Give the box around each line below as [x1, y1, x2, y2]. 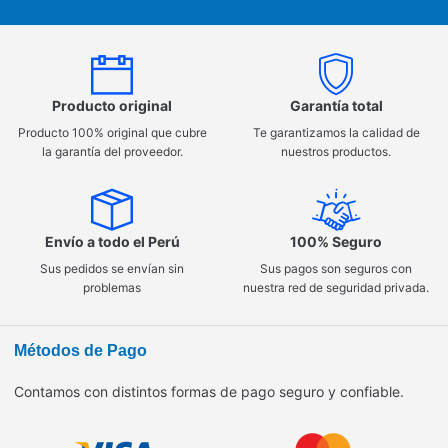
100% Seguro [290, 233, 382, 251]
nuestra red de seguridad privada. [243, 280, 429, 296]
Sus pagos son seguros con [260, 261, 412, 277]
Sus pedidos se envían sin [40, 261, 184, 277]
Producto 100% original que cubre [17, 125, 207, 141]
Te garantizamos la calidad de [252, 125, 420, 141]
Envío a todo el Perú [44, 233, 180, 251]
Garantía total [289, 97, 383, 115]
